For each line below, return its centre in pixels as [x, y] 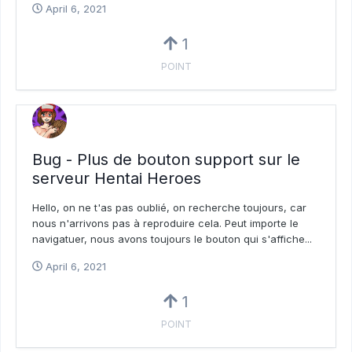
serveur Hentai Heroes [117, 178]
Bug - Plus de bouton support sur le [166, 159]
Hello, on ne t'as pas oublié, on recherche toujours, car [169, 207]
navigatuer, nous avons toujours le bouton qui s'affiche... [172, 238]
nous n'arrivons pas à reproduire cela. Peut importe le [165, 223]
